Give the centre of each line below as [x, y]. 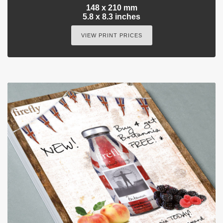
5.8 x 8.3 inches [111, 17]
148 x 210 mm [111, 8]
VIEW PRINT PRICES [111, 36]
